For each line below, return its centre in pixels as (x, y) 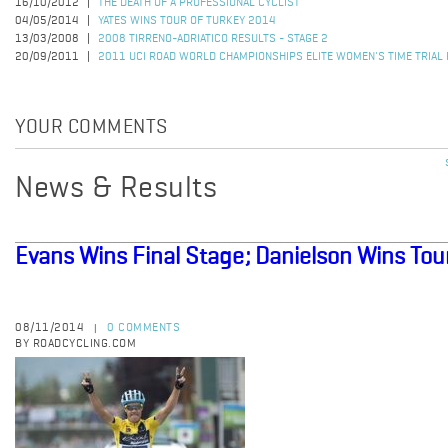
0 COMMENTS (143, 328)
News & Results (116, 189)
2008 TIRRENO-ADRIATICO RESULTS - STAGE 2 (213, 39)
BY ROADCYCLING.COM (75, 344)
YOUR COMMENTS (91, 128)
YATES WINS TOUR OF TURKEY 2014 (187, 21)
